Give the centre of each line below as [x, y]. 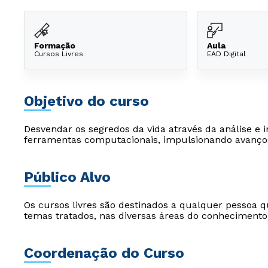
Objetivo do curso [86, 101]
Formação [55, 45]
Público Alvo [67, 177]
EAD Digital [226, 54]
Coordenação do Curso [104, 253]
